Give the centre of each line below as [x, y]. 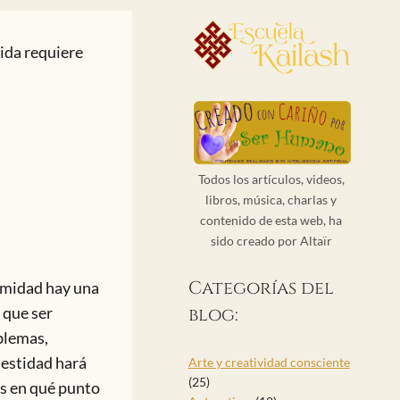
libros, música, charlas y [271, 200]
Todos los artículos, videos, [271, 179]
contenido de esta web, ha [271, 221]
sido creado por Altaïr [271, 241]
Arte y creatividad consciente [269, 362]
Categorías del [261, 288]
